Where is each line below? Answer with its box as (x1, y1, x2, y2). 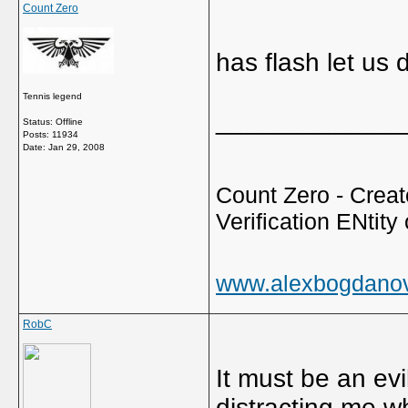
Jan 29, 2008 (48, 142, 105, 152)
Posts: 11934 (23, 129, 78, 139)
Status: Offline (23, 117, 83, 127)
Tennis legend (23, 91, 82, 101)
